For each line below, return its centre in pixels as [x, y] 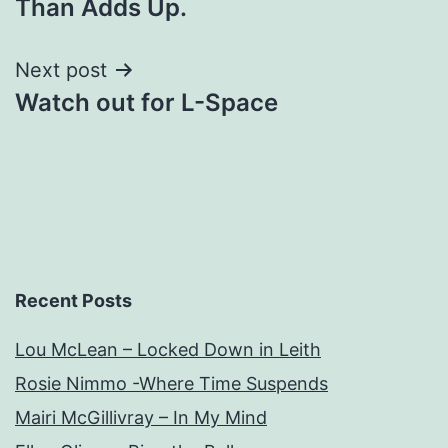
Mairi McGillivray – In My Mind [141, 417]
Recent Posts [73, 300]
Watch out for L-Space [146, 102]
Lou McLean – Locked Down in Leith [168, 349]
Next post [61, 69]
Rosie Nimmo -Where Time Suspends [171, 383]
